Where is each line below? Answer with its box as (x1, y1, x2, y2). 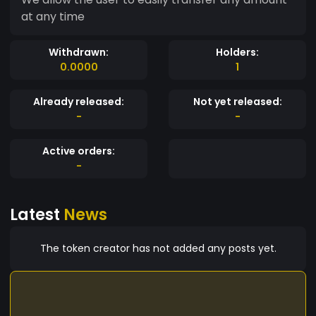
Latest (10, 202, 63, 226)
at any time (21, 8, 85, 25)
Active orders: (42, 143, 115, 158)
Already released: (33, 94, 124, 109)
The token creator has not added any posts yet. (39, 241, 276, 255)
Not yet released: (193, 94, 282, 109)
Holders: (216, 44, 259, 59)
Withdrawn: (49, 44, 109, 59)
